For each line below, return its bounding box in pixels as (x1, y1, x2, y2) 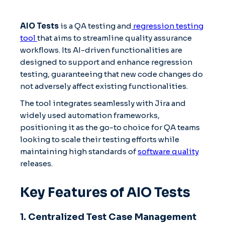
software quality (138, 146, 199, 156)
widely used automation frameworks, (20, 110, 160, 120)
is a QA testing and (59, 21, 132, 31)
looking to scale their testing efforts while (20, 134, 179, 144)
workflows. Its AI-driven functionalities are (20, 45, 182, 55)
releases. (20, 158, 54, 168)
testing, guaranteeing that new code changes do (20, 69, 203, 79)
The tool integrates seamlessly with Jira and (20, 98, 186, 108)
